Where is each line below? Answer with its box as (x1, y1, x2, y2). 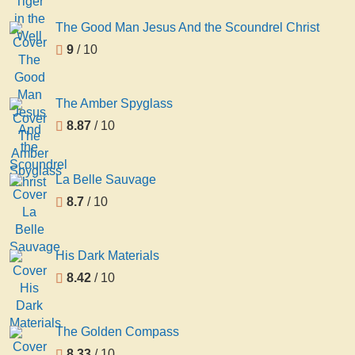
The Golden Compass (55, 324, 179, 338)
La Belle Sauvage (55, 172, 156, 186)
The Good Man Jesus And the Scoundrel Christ (55, 20, 319, 34)
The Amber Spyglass (55, 96, 173, 110)
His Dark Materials (55, 248, 159, 262)
